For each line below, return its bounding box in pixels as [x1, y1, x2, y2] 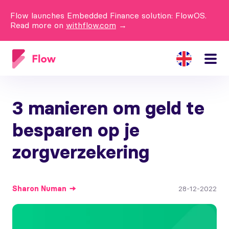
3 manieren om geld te [12, 97, 204, 120]
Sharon [12, 184, 39, 193]
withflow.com [66, 20, 116, 30]
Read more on [10, 20, 63, 30]
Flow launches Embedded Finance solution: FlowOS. [10, 10, 207, 20]
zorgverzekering [12, 141, 149, 164]
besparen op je [12, 119, 140, 142]
